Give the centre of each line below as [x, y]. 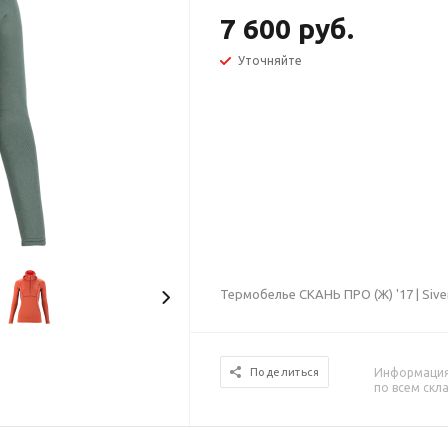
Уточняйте [270, 60]
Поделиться [285, 372]
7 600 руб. [287, 28]
